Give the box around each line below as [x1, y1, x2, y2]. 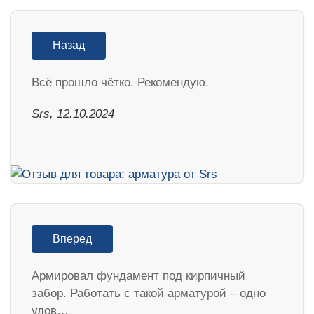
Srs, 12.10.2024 [32, 107, 114, 121]
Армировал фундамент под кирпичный [32, 268, 245, 282]
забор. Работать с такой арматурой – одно [32, 286, 266, 300]
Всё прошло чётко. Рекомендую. [32, 76, 209, 89]
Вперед [53, 232, 92, 245]
